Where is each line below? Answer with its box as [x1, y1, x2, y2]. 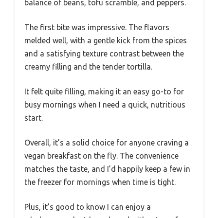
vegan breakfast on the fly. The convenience [24, 151, 179, 161]
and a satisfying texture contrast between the [24, 49, 184, 58]
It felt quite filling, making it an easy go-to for [24, 87, 184, 96]
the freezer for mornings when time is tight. [24, 178, 176, 187]
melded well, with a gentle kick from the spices [24, 36, 187, 45]
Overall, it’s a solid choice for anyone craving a [24, 138, 189, 147]
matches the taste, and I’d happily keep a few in [24, 164, 190, 174]
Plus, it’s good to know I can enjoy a [24, 202, 151, 212]
